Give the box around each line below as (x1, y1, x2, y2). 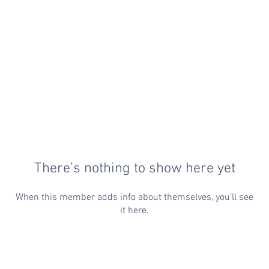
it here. (120, 205, 149, 217)
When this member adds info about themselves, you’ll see (16, 192, 253, 204)
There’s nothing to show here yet (34, 160, 235, 178)
